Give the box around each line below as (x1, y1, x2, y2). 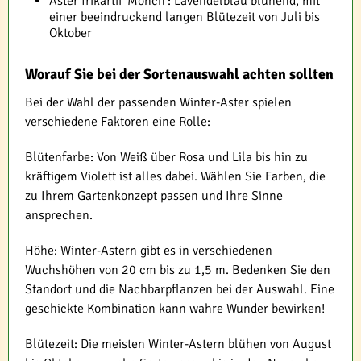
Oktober (49, 24, 92, 41)
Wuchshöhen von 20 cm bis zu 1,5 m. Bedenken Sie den (25, 261, 330, 278)
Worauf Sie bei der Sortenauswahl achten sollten (25, 64, 334, 83)
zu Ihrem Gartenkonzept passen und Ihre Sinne (25, 187, 283, 204)
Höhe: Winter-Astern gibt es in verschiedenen (25, 242, 272, 259)
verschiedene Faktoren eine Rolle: (25, 113, 210, 130)
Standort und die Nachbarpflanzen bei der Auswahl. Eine (25, 280, 334, 297)
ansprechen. (25, 206, 93, 223)
